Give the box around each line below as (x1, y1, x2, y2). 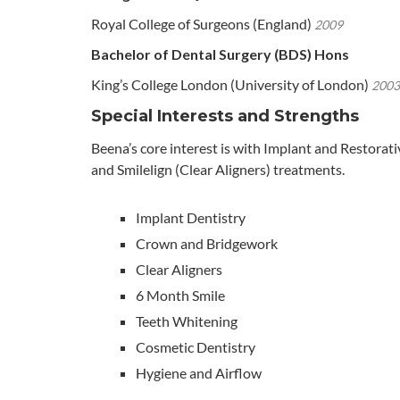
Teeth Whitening (136, 312, 237, 330)
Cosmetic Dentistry (136, 338, 255, 356)
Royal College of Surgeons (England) (91, 15, 314, 33)
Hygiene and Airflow (136, 364, 262, 382)
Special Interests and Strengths (91, 106, 359, 127)
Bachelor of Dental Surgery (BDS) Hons (91, 46, 349, 63)
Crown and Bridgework (136, 235, 278, 253)
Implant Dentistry (136, 209, 246, 227)
